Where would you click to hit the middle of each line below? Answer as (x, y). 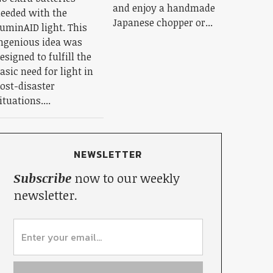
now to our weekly (125, 178)
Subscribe (42, 178)
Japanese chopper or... (162, 22)
